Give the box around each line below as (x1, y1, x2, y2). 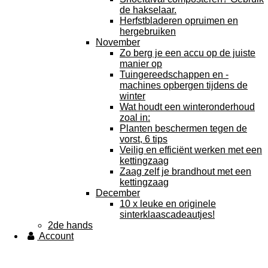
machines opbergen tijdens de (120, 80, 248, 90)
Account (39, 231, 74, 241)
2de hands (48, 220, 93, 230)
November (96, 37, 140, 47)
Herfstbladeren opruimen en (120, 16, 238, 26)
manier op (120, 59, 162, 69)
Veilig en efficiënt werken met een (120, 145, 262, 155)
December (96, 188, 140, 198)
